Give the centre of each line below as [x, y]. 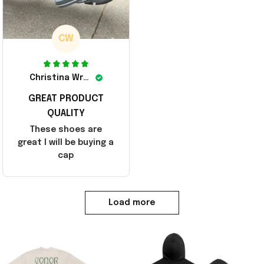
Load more [132, 203]
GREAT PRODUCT [66, 98]
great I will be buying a [66, 142]
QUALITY [66, 113]
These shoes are [66, 129]
